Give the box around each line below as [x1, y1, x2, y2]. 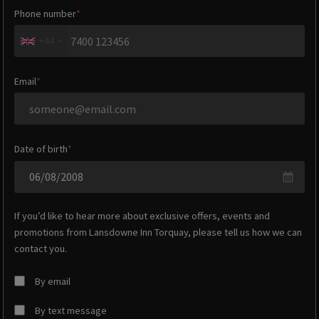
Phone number [14, 6, 76, 20]
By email [35, 274, 71, 288]
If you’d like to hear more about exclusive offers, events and [14, 209, 270, 223]
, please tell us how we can [187, 226, 302, 239]
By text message [35, 303, 108, 317]
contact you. [14, 242, 67, 256]
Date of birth [14, 142, 68, 156]
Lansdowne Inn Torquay [88, 226, 188, 239]
